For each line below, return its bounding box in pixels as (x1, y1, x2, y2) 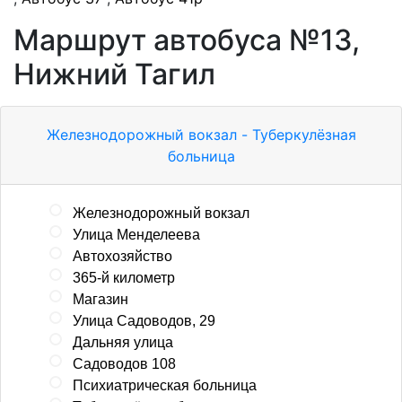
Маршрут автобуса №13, (13, 22, 360, 57)
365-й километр (73, 269, 175, 285)
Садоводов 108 (73, 355, 176, 371)
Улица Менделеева (73, 226, 200, 242)
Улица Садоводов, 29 (73, 312, 215, 328)
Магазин (73, 291, 128, 307)
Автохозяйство (73, 248, 172, 264)
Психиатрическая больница (73, 377, 257, 393)
